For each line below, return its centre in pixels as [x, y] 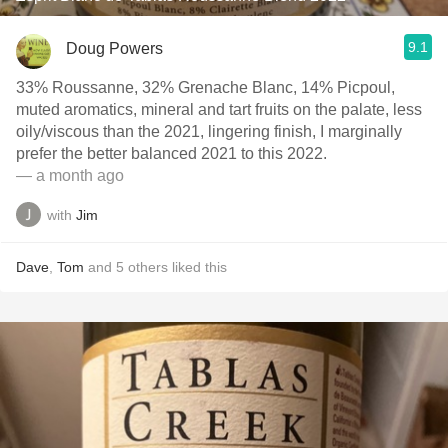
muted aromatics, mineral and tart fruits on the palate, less [219, 109]
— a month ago [70, 175]
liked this [197, 267]
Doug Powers [114, 48]
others [148, 267]
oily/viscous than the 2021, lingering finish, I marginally [209, 131]
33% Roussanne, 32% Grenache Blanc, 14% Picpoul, [205, 87]
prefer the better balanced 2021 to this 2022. [171, 153]
